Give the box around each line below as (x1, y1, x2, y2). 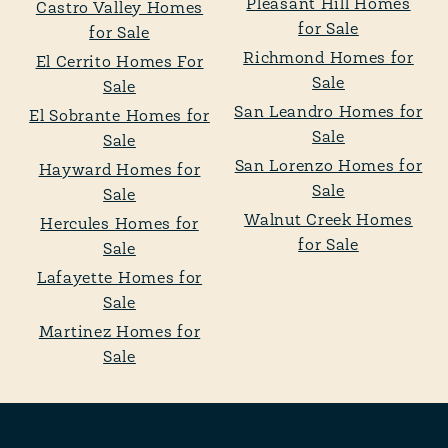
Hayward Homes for (38, 163, 201, 179)
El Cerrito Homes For (35, 55, 204, 71)
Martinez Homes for (38, 325, 201, 341)
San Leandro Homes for (234, 105, 423, 121)
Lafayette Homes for (36, 271, 203, 287)
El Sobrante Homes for (29, 109, 210, 125)
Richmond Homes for (243, 51, 414, 67)
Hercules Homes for (40, 217, 199, 233)
